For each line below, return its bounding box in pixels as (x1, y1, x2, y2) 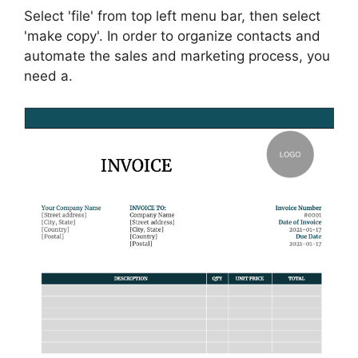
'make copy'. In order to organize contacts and (24, 28, 320, 45)
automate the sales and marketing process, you (24, 48, 330, 65)
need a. (24, 68, 73, 85)
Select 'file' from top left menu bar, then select (24, 8, 320, 25)
